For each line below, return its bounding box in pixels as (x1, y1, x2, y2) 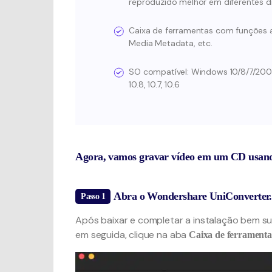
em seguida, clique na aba (75, 228, 189, 241)
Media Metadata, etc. (129, 38, 213, 49)
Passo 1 (81, 192, 106, 201)
